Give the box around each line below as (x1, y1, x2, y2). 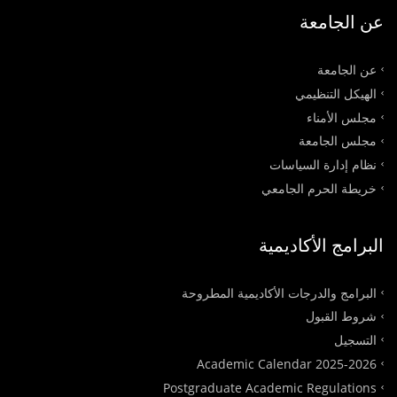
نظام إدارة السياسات (269, 155, 377, 173)
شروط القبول (306, 307, 377, 325)
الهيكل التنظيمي (295, 84, 377, 102)
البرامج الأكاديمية (259, 232, 384, 257)
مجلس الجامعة (299, 132, 377, 150)
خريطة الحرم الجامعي (261, 179, 377, 197)
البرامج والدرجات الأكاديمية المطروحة (182, 284, 377, 301)
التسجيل (334, 331, 377, 348)
